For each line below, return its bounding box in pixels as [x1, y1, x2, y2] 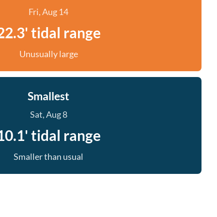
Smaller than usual [14, 151, 83, 162]
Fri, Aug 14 [29, 6, 68, 17]
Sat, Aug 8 [30, 109, 67, 120]
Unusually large [19, 48, 78, 59]
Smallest [28, 89, 69, 103]
